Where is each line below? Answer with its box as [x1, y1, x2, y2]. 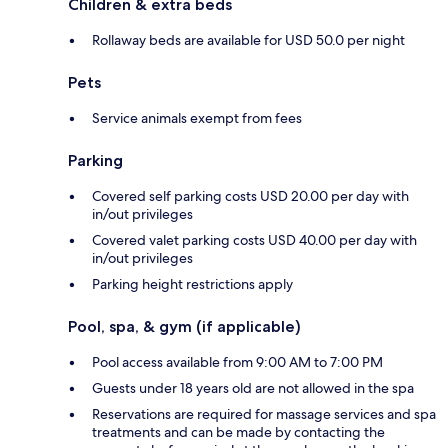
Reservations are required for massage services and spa [92, 404, 436, 423]
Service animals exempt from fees [92, 108, 302, 127]
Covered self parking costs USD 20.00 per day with [92, 186, 409, 205]
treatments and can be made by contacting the [92, 422, 385, 441]
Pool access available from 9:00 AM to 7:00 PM [92, 352, 383, 371]
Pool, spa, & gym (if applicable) [68, 316, 301, 336]
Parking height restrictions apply [92, 274, 293, 293]
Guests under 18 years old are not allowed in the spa [92, 378, 414, 397]
